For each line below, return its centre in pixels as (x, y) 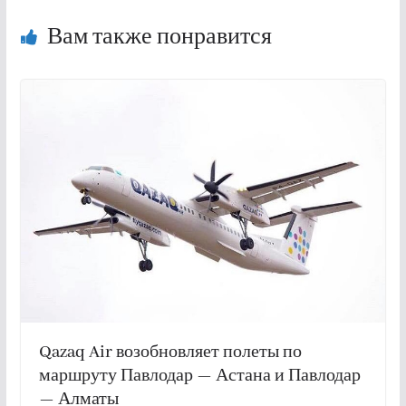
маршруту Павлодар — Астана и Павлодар (199, 377)
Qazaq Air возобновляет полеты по (170, 353)
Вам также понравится (159, 37)
